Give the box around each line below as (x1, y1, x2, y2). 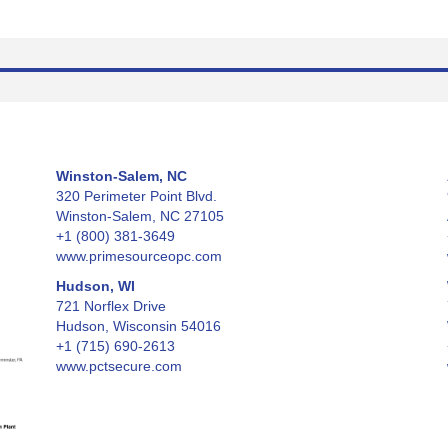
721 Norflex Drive (55, 298, 166, 314)
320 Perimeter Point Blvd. (55, 188, 217, 204)
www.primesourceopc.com (55, 248, 222, 264)
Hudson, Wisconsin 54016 (55, 318, 221, 334)
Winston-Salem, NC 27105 (55, 208, 224, 224)
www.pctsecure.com (55, 358, 182, 374)
